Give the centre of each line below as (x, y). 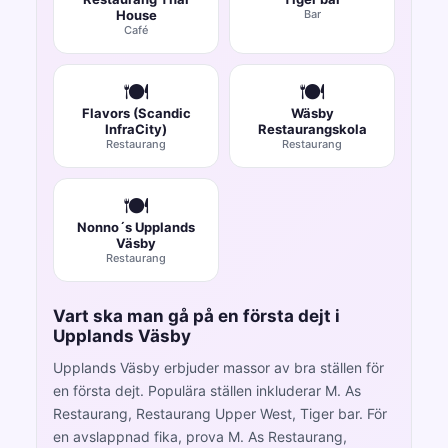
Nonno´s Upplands (136, 226)
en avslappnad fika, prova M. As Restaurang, (200, 436)
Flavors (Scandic (136, 112)
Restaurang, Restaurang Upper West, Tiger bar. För (220, 413)
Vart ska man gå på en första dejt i (196, 315)
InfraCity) (136, 128)
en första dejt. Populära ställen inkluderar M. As (207, 390)
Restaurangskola (312, 128)
